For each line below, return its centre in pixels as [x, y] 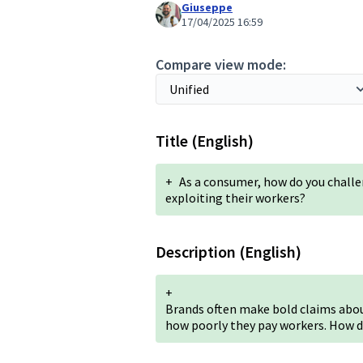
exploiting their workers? [235, 198]
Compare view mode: [221, 64]
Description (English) [228, 252]
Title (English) [205, 141]
